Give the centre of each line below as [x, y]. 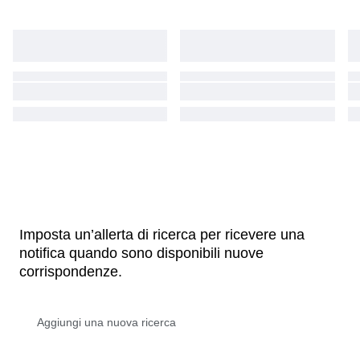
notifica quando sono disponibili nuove [141, 254]
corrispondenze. [71, 272]
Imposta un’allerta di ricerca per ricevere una [162, 235]
